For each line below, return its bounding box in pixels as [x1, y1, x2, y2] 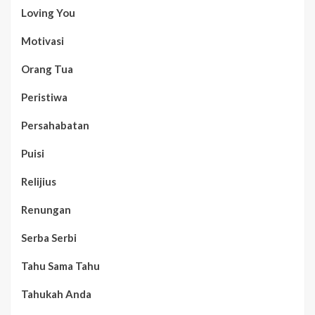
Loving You [21, 6, 75, 19]
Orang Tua [21, 62, 73, 75]
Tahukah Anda [21, 287, 91, 300]
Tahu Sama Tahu [21, 259, 100, 272]
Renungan [21, 202, 71, 216]
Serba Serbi [21, 231, 77, 244]
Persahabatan [21, 118, 89, 131]
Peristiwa [21, 90, 67, 103]
